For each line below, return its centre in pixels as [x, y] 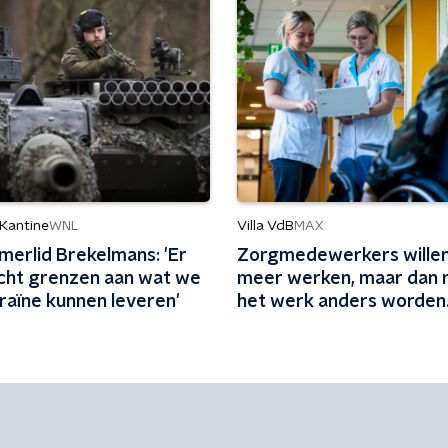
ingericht [275, 325]
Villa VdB [265, 226]
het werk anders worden [341, 302]
